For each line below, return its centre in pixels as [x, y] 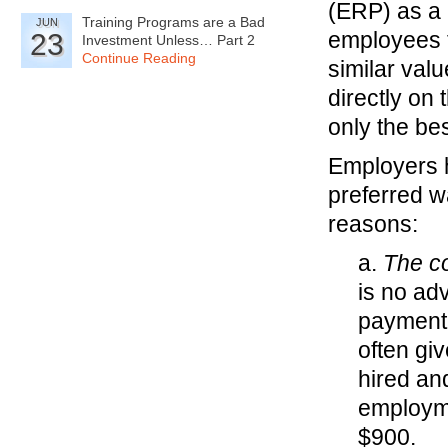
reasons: [373, 224]
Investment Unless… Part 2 [168, 40]
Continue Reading [139, 58]
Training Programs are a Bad [173, 22]
